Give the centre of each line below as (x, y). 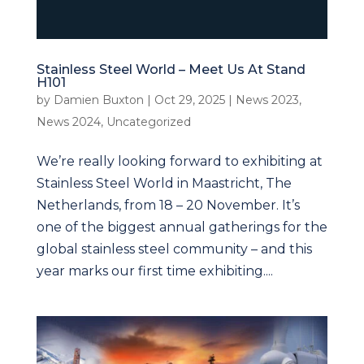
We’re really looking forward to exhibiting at (179, 162)
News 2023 (267, 100)
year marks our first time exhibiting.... (154, 271)
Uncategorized (148, 122)
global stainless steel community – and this (174, 249)
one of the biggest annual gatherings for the (182, 227)
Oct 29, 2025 (189, 100)
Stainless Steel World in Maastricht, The (164, 184)
